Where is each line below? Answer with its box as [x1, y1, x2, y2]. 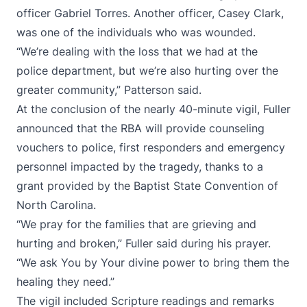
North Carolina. [16, 198, 96, 212]
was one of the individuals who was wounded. [16, 25, 256, 39]
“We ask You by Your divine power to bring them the [16, 256, 289, 269]
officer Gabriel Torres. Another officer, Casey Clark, [16, 6, 284, 20]
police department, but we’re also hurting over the [16, 64, 278, 77]
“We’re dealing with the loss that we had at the [16, 45, 258, 58]
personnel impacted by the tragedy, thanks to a [16, 160, 263, 173]
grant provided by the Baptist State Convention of [16, 179, 278, 193]
